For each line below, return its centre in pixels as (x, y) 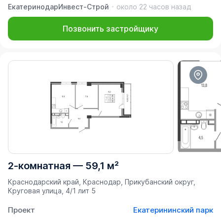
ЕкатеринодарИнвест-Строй (58, 6)
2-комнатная (39, 166)
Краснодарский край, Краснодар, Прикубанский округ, (102, 182)
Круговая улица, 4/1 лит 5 (52, 190)
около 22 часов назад (154, 6)
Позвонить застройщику (110, 28)
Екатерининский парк (173, 210)
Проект (21, 210)
